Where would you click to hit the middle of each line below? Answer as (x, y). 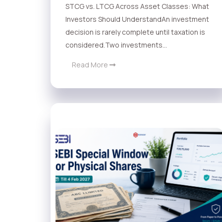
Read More (91, 65)
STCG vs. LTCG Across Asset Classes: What (137, 6)
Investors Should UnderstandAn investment (137, 19)
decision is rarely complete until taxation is (135, 32)
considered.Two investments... (116, 45)
